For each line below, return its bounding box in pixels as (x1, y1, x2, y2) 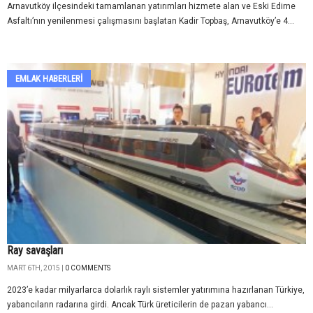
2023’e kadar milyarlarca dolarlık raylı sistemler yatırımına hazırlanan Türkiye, (7, 284, 305, 295)
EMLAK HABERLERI (15, 73, 82, 85)
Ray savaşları (7, 243, 63, 257)
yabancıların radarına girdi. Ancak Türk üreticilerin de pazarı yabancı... (7, 299, 273, 310)
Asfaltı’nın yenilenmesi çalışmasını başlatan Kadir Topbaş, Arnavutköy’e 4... (7, 16, 294, 27)
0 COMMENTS (65, 263, 110, 272)
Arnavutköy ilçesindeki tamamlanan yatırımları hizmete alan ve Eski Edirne (7, 1, 296, 12)
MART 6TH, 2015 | (7, 263, 65, 272)
